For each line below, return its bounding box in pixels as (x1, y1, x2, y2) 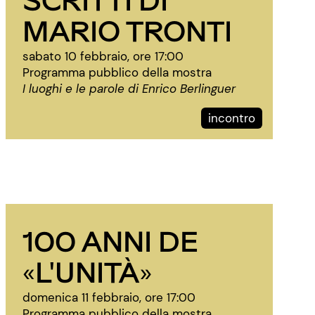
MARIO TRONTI (22, 13, 232, 47)
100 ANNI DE (22, 223, 198, 257)
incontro (208, 110, 255, 126)
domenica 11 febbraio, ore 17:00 (22, 290, 195, 305)
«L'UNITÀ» (22, 254, 152, 288)
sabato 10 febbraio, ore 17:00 (22, 49, 184, 64)
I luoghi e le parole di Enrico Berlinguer (22, 81, 236, 96)
